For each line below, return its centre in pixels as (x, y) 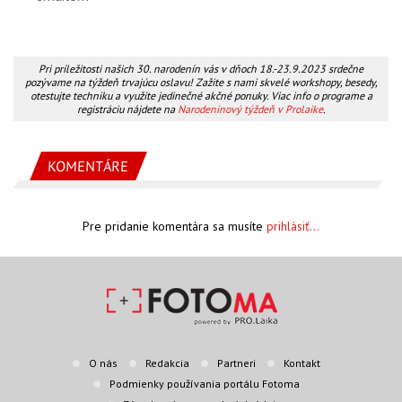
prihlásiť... (293, 226)
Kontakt (302, 363)
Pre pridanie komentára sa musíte (175, 226)
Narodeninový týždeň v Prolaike (250, 109)
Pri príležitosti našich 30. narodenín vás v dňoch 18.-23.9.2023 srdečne (201, 69)
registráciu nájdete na (127, 109)
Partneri (236, 363)
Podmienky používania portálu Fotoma (205, 384)
